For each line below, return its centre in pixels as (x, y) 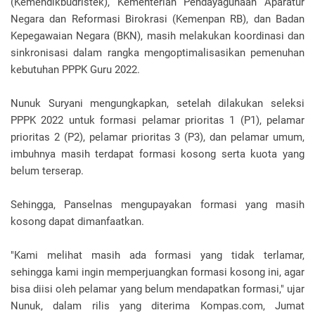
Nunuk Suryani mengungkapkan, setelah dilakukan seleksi (157, 103)
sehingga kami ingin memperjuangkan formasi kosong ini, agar (157, 272)
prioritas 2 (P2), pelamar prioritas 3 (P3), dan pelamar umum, (157, 137)
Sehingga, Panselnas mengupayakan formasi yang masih (157, 205)
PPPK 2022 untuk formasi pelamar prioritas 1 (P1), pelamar (157, 120)
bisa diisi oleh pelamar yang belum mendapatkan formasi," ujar (157, 289)
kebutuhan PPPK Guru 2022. (75, 70)
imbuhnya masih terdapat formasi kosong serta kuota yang (157, 154)
